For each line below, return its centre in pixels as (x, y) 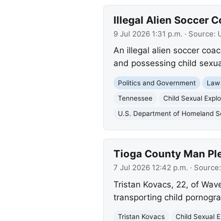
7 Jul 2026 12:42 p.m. (150, 168)
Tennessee (135, 98)
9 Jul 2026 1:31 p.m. (148, 34)
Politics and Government (157, 83)
